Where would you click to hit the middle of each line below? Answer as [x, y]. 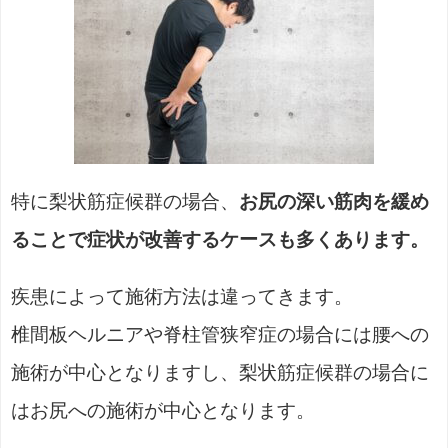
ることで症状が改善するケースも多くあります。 [220, 240]
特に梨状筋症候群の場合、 [125, 202]
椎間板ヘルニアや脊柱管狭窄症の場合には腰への [220, 335]
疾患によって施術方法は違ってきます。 [182, 297]
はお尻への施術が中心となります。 [163, 411]
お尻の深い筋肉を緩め [334, 202]
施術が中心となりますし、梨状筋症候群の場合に [220, 373]
